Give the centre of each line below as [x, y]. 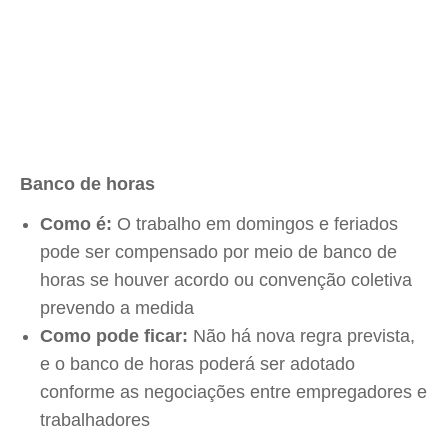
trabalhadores [95, 420]
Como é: [76, 224]
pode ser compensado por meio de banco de [218, 252]
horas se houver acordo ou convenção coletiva [226, 280]
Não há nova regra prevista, [301, 336]
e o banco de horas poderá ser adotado [197, 364]
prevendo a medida [117, 308]
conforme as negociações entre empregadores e [233, 392]
